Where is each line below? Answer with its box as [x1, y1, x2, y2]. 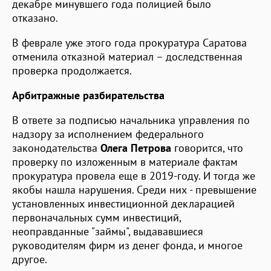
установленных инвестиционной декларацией [12, 196, 235, 211]
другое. [12, 252, 47, 266]
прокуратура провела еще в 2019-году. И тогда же [12, 168, 255, 183]
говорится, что [174, 140, 243, 155]
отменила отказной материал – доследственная [12, 49, 243, 64]
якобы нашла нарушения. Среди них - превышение [12, 182, 256, 197]
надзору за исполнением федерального [12, 126, 204, 141]
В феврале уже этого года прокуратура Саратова [12, 35, 247, 50]
